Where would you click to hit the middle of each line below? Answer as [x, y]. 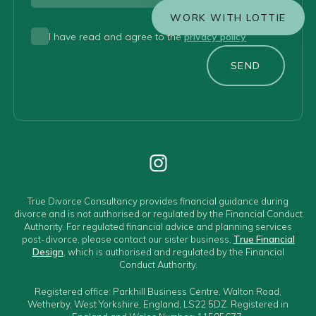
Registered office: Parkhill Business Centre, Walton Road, [158, 291]
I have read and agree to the [116, 36]
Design [48, 252]
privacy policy [215, 36]
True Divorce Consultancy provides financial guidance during [158, 201]
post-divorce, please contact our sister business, [127, 239]
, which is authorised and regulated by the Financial [174, 252]
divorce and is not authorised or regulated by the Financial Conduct [158, 214]
